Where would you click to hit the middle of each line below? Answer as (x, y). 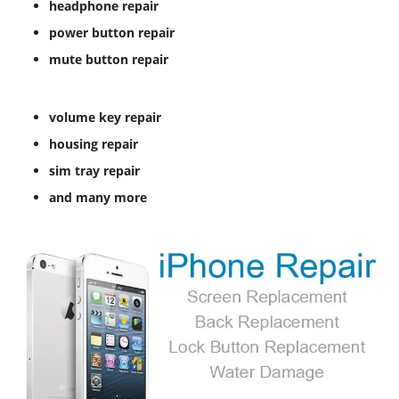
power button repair (112, 33)
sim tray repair (94, 171)
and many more (98, 198)
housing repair (94, 144)
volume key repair (105, 118)
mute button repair (109, 60)
